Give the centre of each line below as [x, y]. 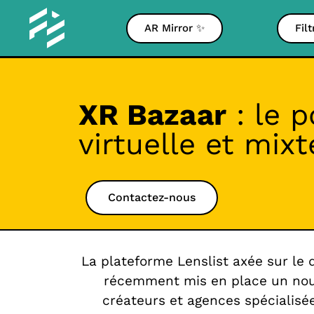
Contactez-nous [152, 197]
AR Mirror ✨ [174, 28]
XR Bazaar [152, 115]
